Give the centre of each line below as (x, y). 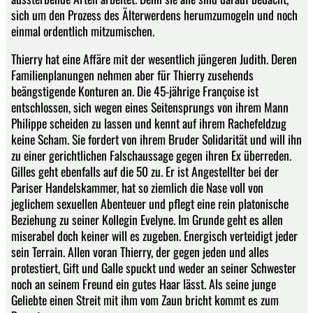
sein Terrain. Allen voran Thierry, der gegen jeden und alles (140, 252)
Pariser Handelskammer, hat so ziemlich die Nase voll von (137, 188)
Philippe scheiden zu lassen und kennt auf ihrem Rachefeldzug (149, 123)
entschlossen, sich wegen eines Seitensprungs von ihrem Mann (150, 107)
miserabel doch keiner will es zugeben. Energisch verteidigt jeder (154, 236)
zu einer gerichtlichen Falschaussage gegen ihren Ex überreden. (151, 155)
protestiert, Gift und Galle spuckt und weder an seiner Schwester (154, 268)
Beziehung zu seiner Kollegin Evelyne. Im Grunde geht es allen (147, 220)
